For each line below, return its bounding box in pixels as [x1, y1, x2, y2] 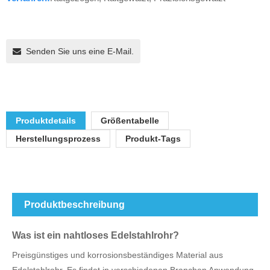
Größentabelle [101, 116, 159, 125]
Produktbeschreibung [24, 199, 125, 210]
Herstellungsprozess [16, 134, 101, 143]
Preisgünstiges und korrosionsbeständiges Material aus [12, 250, 223, 260]
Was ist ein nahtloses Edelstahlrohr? [12, 230, 179, 240]
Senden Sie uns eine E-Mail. [26, 46, 134, 56]
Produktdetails [16, 116, 76, 125]
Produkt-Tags [125, 134, 181, 143]
